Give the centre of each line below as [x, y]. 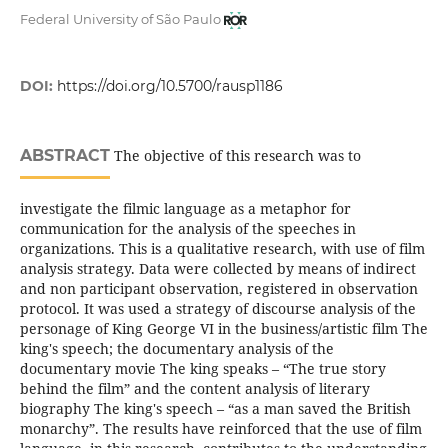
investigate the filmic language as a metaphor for [185, 208]
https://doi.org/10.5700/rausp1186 [169, 85]
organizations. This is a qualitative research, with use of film [222, 248]
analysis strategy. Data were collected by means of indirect [217, 268]
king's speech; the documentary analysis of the [176, 348]
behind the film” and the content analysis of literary [194, 388]
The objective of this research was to [235, 155]
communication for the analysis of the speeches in [187, 228]
